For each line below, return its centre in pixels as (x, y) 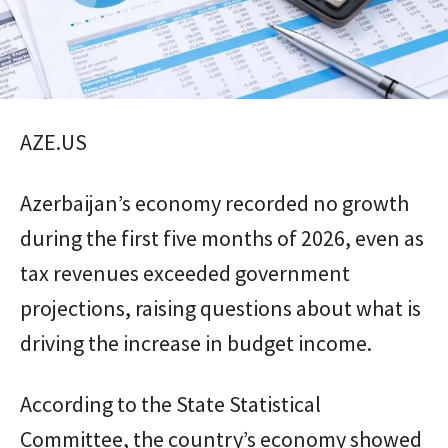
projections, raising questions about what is (220, 307)
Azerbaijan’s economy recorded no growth (214, 202)
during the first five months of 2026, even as (222, 237)
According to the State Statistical (170, 403)
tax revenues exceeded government (185, 272)
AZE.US (53, 141)
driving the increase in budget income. (196, 342)
